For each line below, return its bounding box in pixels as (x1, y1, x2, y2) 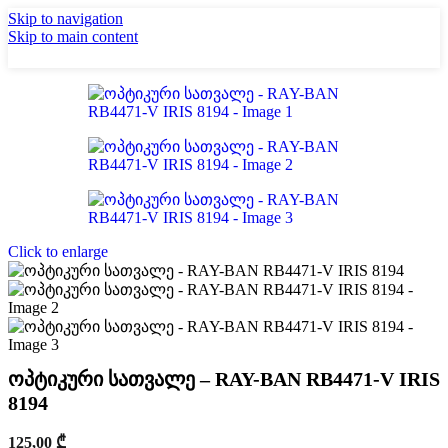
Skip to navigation (8, 10, 123, 27)
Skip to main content (8, 28, 138, 45)
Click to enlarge (8, 243, 108, 260)
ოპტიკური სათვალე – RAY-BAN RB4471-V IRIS (8, 368, 440, 391)
